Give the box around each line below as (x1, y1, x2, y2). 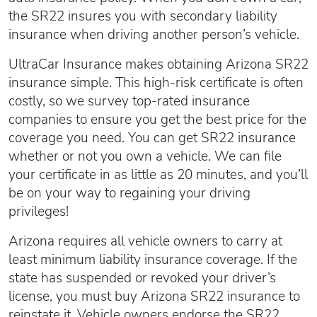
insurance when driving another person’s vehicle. (8, 25, 299, 45)
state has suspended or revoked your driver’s (8, 269, 276, 288)
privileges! (8, 202, 69, 221)
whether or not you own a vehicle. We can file (8, 147, 282, 166)
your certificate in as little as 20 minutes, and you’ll (8, 166, 308, 185)
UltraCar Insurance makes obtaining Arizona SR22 (8, 55, 309, 74)
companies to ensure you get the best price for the (8, 110, 306, 129)
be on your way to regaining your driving (8, 184, 250, 203)
